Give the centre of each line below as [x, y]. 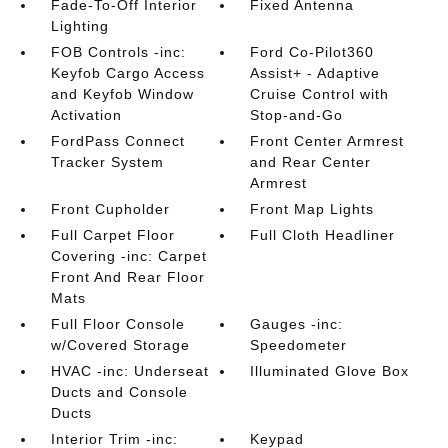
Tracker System [107, 162]
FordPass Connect [117, 141]
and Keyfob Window [122, 94]
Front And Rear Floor [127, 277]
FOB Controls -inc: [118, 52]
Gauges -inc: [297, 324]
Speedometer [299, 345]
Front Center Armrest [327, 141]
